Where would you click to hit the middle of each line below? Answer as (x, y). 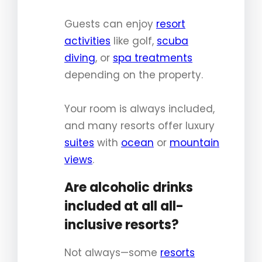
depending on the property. (134, 75)
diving (80, 58)
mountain (194, 142)
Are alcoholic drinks (129, 187)
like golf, (134, 41)
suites (79, 142)
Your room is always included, (139, 108)
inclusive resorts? (122, 225)
